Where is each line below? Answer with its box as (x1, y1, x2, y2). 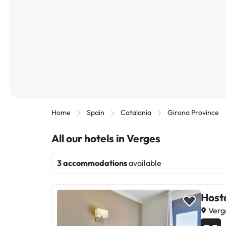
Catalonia (121, 108, 151, 117)
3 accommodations (57, 158, 127, 168)
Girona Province (167, 108, 219, 117)
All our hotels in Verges (51, 132, 160, 145)
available (127, 158, 161, 168)
